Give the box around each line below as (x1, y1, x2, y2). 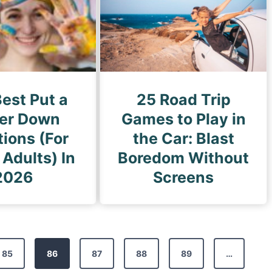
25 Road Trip (136, 90, 231, 109)
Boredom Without (118, 149, 250, 168)
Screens (153, 168, 214, 187)
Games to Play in (121, 110, 246, 129)
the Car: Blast (132, 129, 234, 148)
